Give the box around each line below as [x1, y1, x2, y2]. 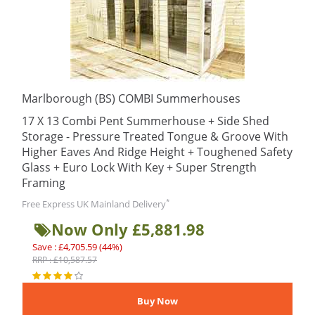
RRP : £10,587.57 [32, 254, 97, 266]
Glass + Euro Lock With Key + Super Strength [22, 160, 257, 175]
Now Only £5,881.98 [51, 219, 205, 240]
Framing [22, 175, 65, 191]
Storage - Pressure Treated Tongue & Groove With [22, 129, 288, 144]
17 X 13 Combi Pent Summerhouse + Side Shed [22, 113, 269, 129]
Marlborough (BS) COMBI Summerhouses [22, 91, 240, 106]
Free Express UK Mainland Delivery [22, 198, 166, 210]
